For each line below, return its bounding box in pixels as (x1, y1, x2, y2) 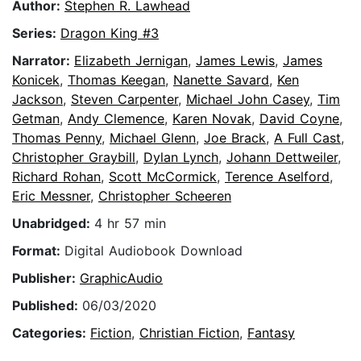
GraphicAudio (80, 270, 163, 287)
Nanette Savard (173, 72, 269, 89)
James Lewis (196, 52, 275, 69)
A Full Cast (274, 130, 341, 147)
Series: (12, 25, 60, 42)
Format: (12, 243, 64, 259)
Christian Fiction (139, 325, 239, 342)
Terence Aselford (225, 168, 330, 185)
